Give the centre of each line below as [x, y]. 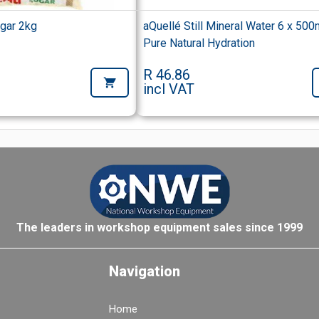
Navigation [145, 271]
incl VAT [169, 89]
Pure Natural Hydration [199, 43]
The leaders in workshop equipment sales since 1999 [159, 227]
